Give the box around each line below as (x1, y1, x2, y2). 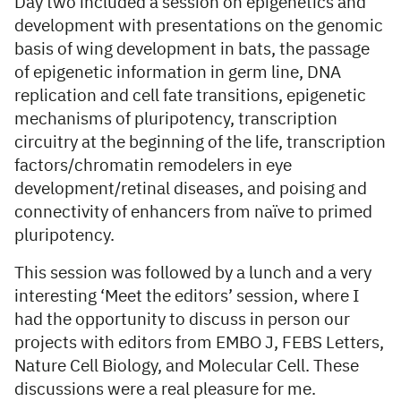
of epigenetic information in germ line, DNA (14, 64, 341, 81)
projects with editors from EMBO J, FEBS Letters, (14, 335, 384, 352)
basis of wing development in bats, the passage (14, 41, 370, 58)
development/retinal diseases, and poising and (14, 181, 367, 198)
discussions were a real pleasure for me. (14, 381, 316, 398)
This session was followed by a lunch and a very (14, 265, 371, 282)
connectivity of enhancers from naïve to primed (14, 204, 372, 221)
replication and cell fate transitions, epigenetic (14, 88, 366, 105)
